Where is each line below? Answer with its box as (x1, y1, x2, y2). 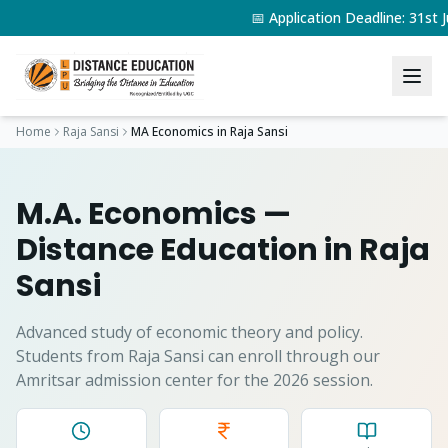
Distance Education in (16, 229, 359, 271)
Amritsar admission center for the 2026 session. (16, 369, 373, 391)
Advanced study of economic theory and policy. (16, 321, 363, 343)
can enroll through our (204, 345, 380, 367)
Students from (16, 345, 128, 367)
